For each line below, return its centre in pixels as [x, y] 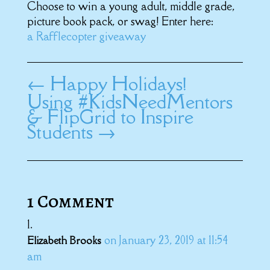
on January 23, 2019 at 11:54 [166, 240]
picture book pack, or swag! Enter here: [120, 21]
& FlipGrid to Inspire [110, 116]
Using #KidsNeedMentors [130, 101]
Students [60, 131]
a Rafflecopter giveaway [86, 36]
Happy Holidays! [118, 83]
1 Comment [70, 201]
